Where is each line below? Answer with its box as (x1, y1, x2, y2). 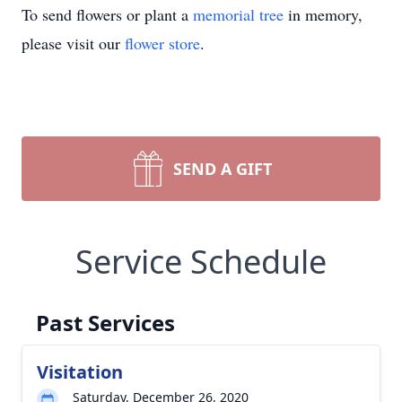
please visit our (22, 32, 125, 54)
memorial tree (193, 4, 284, 25)
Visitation (37, 360, 123, 384)
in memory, (284, 4, 363, 25)
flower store (125, 32, 200, 54)
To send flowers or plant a (22, 4, 193, 25)
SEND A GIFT (173, 158, 272, 179)
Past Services (36, 308, 175, 337)
